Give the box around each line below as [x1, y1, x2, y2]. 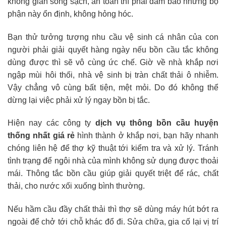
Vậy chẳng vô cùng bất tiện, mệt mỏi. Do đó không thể [8, 83, 218, 92]
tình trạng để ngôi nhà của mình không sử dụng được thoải [8, 156, 218, 165]
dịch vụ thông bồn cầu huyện [95, 119, 218, 128]
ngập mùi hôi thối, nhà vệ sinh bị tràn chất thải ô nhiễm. [8, 70, 218, 79]
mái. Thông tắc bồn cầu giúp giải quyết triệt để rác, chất [8, 169, 218, 178]
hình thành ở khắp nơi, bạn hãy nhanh [74, 131, 219, 140]
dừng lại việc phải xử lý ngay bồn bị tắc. [8, 95, 150, 104]
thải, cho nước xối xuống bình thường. [8, 182, 145, 191]
